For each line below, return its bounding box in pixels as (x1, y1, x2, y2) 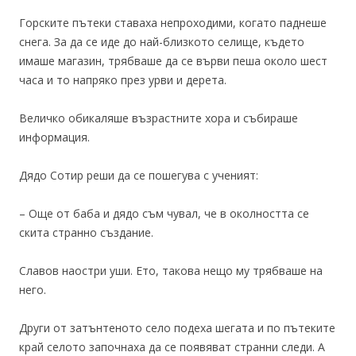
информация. (19, 129, 90, 145)
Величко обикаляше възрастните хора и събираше (19, 110, 298, 126)
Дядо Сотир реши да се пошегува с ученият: (19, 167, 258, 183)
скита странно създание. (19, 224, 153, 240)
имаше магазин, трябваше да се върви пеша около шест (19, 52, 327, 68)
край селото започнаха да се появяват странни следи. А (19, 339, 325, 354)
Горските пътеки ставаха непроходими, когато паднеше (19, 14, 327, 30)
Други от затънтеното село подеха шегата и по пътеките (19, 319, 335, 335)
